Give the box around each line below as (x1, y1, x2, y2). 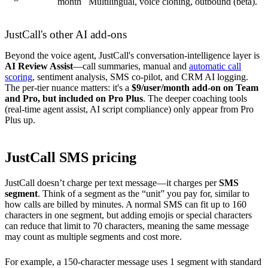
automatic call (189, 60, 241, 71)
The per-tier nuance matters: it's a (5, 82, 132, 93)
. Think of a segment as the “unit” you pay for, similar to (38, 188, 249, 199)
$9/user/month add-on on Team (132, 82, 258, 93)
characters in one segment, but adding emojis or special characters (5, 209, 252, 220)
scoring (5, 71, 32, 82)
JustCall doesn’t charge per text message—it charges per (5, 177, 219, 188)
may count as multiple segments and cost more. (5, 231, 182, 242)
